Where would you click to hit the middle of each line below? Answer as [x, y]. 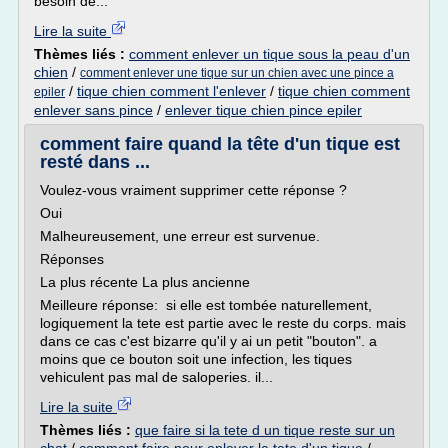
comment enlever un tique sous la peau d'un [269, 54]
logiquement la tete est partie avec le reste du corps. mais [223, 323]
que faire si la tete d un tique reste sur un [265, 430]
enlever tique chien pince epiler [263, 110]
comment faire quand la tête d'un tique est [220, 144]
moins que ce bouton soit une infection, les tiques [196, 359]
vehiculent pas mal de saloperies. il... [156, 377]
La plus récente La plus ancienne [145, 282]
